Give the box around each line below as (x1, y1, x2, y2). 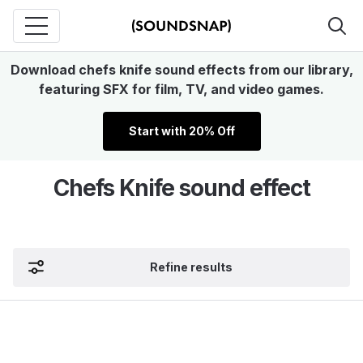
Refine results (150, 260, 233, 274)
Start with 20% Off (128, 124, 235, 138)
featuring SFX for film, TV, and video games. (39, 81, 324, 97)
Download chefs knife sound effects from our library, (10, 62, 353, 78)
